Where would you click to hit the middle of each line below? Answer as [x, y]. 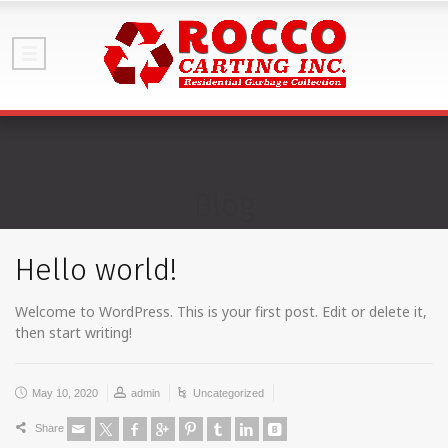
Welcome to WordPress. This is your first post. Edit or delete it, [221, 311]
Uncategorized [228, 393]
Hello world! [96, 270]
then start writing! [73, 332]
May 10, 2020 [65, 393]
